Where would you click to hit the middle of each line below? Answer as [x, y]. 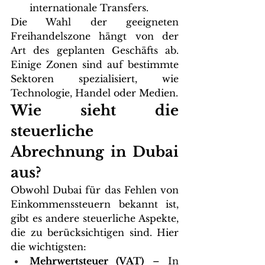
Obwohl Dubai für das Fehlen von [95, 190]
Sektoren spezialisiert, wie [95, 78]
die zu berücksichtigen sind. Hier [95, 232]
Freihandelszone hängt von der [95, 36]
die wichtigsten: [49, 246]
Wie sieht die [95, 110]
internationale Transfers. [89, 7]
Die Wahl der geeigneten [95, 22]
